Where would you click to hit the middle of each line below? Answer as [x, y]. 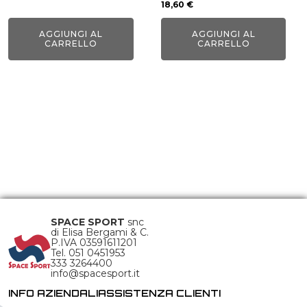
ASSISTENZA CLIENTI [159, 293]
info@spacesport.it [96, 273]
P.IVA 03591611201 [94, 243]
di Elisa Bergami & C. [100, 232]
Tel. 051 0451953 [90, 253]
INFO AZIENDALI [53, 293]
